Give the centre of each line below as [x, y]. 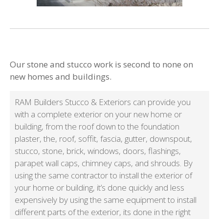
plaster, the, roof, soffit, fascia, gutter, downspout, [103, 139]
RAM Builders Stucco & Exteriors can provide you [103, 102]
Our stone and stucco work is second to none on [101, 65]
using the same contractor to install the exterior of [103, 175]
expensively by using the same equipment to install [106, 200]
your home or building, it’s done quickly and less [99, 188]
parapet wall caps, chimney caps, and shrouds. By [104, 163]
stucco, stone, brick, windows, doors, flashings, [98, 151]
